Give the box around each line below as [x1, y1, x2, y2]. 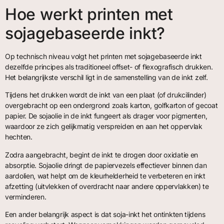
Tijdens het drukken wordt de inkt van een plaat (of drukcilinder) [5, 90, 206, 99]
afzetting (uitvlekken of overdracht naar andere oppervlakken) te [5, 181, 209, 190]
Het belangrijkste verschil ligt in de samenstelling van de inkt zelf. [5, 72, 208, 81]
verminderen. [5, 192, 46, 201]
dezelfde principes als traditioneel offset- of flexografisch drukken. [5, 62, 213, 71]
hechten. [5, 132, 32, 141]
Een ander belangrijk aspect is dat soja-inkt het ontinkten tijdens [5, 209, 205, 218]
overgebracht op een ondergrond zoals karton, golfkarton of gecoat [5, 101, 218, 110]
